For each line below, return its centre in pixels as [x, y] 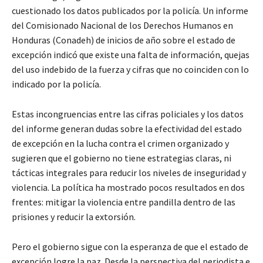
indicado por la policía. [56, 84]
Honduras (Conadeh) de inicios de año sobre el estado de [124, 40]
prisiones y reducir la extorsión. [74, 216]
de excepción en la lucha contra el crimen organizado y [120, 143]
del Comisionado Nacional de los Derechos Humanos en [122, 25]
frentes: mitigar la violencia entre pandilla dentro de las [124, 202]
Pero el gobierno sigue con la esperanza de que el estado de [130, 246]
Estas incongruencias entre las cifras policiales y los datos [128, 114]
